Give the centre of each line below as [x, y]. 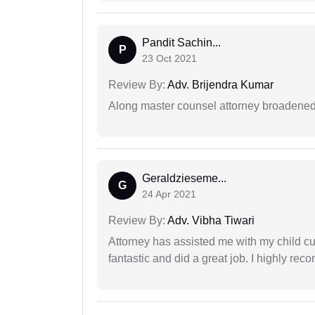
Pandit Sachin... [181, 42]
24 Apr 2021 [169, 194]
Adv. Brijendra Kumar [219, 84]
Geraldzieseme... [184, 178]
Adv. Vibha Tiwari [210, 220]
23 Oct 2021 [169, 58]
